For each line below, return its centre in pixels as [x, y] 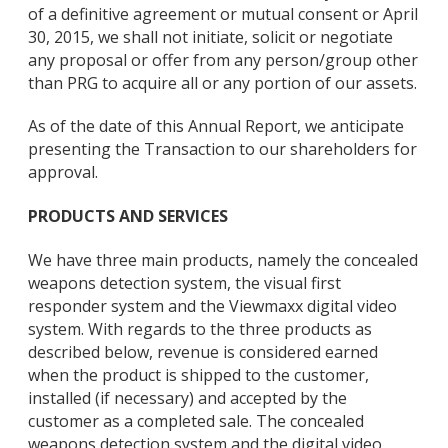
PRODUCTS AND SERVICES [128, 216]
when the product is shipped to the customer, [198, 375]
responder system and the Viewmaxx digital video [212, 306]
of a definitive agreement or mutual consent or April [223, 13]
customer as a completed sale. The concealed [196, 421]
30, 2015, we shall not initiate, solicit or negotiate [210, 36]
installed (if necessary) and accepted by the [187, 398]
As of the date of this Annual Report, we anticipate [216, 126]
